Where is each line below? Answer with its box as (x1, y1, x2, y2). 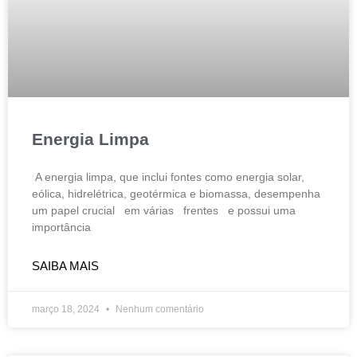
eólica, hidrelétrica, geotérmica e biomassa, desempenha (32, 187, 320, 201)
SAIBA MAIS (32, 259, 99, 273)
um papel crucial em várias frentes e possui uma (32, 204, 296, 218)
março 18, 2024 (32, 304, 102, 316)
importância (32, 221, 91, 234)
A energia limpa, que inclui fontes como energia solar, (32, 171, 304, 184)
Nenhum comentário (113, 304, 204, 316)
